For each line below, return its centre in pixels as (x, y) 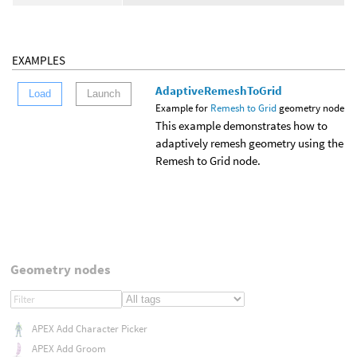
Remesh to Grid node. (208, 160)
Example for (183, 108)
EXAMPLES (39, 60)
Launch (103, 94)
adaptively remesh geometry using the (249, 143)
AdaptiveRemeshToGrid (219, 90)
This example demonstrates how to (241, 125)
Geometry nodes (60, 270)
